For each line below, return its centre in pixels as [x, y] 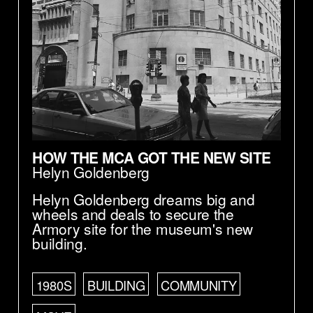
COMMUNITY [199, 285]
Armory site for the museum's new [143, 229]
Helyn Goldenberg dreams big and [144, 199]
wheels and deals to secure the [133, 214]
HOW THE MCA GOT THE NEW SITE [152, 157]
